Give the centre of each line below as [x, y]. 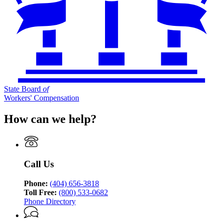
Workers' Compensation [42, 98]
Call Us [39, 164]
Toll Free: [40, 192]
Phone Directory [50, 201]
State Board [23, 89]
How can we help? [50, 119]
